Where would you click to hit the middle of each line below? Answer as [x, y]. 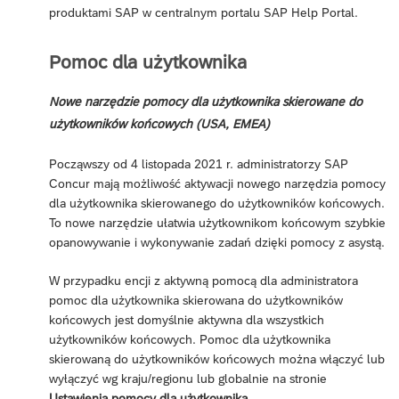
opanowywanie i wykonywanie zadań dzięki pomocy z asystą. [217, 243]
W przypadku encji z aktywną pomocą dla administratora [204, 281]
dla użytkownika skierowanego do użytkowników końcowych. [217, 204]
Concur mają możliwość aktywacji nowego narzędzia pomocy [217, 184]
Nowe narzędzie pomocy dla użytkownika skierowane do [206, 102]
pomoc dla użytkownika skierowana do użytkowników [196, 301]
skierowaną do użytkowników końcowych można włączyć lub [217, 359]
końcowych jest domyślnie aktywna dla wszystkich [187, 320]
